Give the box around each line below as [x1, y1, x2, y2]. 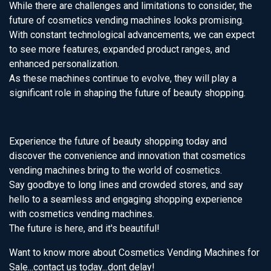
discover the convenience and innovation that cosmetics [9, 150, 246, 162]
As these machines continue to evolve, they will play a [9, 73, 237, 84]
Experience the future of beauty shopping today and [9, 135, 227, 147]
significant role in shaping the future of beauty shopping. [9, 87, 246, 99]
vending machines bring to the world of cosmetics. [9, 165, 222, 176]
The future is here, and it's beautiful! [9, 223, 160, 234]
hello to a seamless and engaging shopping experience [9, 194, 243, 205]
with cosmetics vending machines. [9, 208, 154, 220]
